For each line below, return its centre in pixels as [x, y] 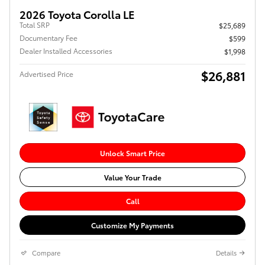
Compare [46, 252]
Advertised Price [46, 74]
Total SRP [35, 25]
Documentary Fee [49, 38]
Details [226, 252]
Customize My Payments [132, 225]
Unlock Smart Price [132, 153]
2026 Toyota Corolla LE [77, 14]
